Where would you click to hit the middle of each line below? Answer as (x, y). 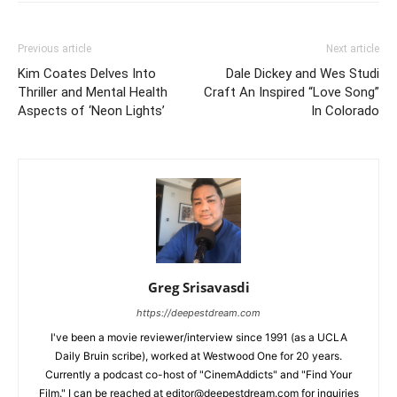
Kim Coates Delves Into (87, 74)
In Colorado (345, 111)
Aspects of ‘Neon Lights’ (91, 111)
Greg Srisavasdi (198, 288)
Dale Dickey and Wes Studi (303, 74)
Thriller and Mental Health (93, 93)
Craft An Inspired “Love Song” (292, 93)
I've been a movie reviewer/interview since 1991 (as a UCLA (198, 338)
